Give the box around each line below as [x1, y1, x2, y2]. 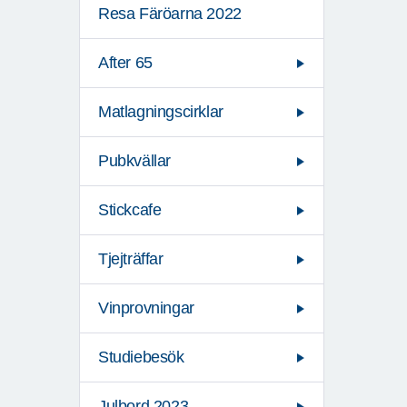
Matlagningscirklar [98, 103, 223, 122]
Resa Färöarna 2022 [98, 5, 242, 24]
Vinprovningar [98, 299, 194, 318]
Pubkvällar [98, 152, 171, 171]
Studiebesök [98, 348, 184, 367]
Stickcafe [98, 201, 162, 220]
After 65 [98, 54, 153, 73]
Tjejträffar [98, 250, 164, 269]
